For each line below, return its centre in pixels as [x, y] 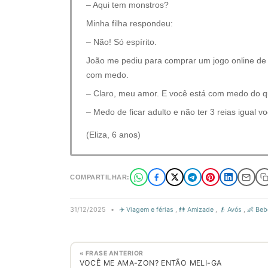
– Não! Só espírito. [121, 42]
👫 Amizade [196, 209]
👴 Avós [230, 209]
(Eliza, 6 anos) [113, 135]
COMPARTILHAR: [100, 177]
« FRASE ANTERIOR [111, 253]
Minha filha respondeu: [130, 23]
